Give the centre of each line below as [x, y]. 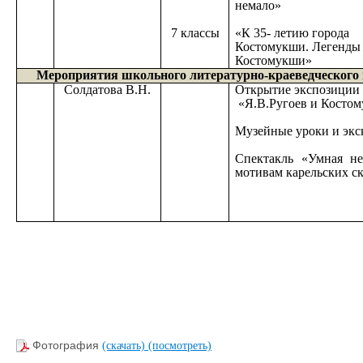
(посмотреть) [180, 345]
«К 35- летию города [293, 33]
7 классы [195, 33]
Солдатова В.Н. [107, 90]
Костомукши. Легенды [298, 47]
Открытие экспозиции [298, 90]
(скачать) [125, 345]
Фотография [67, 346]
